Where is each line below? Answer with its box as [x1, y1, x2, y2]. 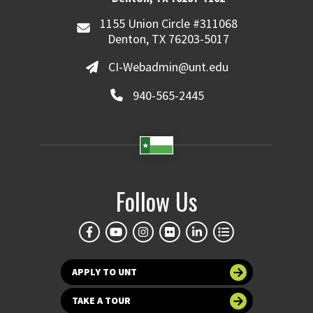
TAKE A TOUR [71, 294, 131, 307]
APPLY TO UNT [71, 265, 137, 279]
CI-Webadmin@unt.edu [108, 59, 229, 75]
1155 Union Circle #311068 [99, 15, 238, 31]
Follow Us [115, 183, 198, 219]
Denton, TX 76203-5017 [108, 30, 230, 47]
